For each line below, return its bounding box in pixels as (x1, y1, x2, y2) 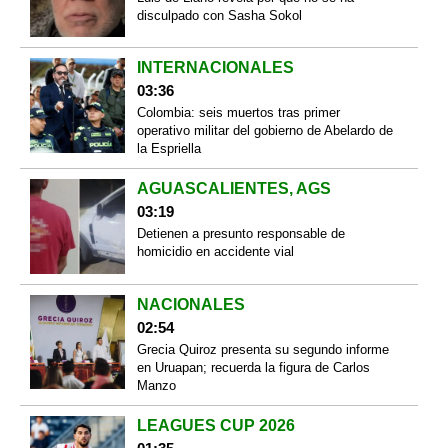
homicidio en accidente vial (136, 244, 294, 260)
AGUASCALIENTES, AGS (136, 180, 331, 198)
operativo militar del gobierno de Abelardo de (136, 123, 393, 139)
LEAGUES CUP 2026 (136, 416, 295, 434)
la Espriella (136, 141, 201, 157)
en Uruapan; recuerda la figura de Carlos (136, 359, 370, 375)
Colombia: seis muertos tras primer (136, 105, 340, 121)
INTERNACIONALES (136, 59, 294, 77)
